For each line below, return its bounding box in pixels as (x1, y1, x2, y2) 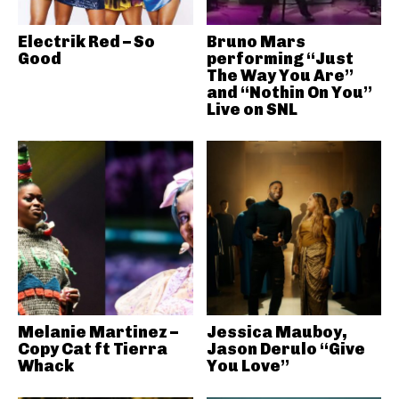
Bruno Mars (206, 31, 305, 52)
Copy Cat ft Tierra (18, 339, 167, 359)
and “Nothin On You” (206, 82, 372, 102)
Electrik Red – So (18, 31, 155, 52)
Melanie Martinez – (18, 322, 178, 342)
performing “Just (206, 48, 354, 69)
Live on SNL (206, 99, 297, 119)
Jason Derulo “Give (206, 339, 365, 359)
